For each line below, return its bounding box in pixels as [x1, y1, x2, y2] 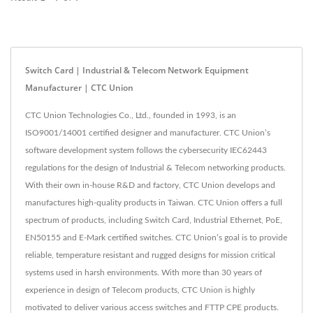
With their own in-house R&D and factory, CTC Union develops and [25, 181, 275, 190]
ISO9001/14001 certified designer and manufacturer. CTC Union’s [25, 129, 270, 138]
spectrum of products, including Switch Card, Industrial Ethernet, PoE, [25, 216, 282, 225]
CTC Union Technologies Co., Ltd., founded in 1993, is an [25, 111, 236, 120]
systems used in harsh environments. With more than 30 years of [25, 268, 262, 277]
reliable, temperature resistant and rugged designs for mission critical [25, 251, 275, 260]
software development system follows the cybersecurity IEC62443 [25, 146, 267, 155]
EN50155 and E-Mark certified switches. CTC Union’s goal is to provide [25, 233, 287, 242]
